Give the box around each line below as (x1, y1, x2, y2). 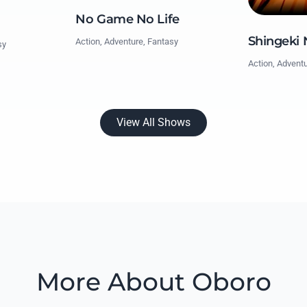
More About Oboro (36, 267, 271, 297)
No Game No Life (75, 11, 180, 27)
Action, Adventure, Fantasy (75, 36, 179, 47)
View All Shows (116, 116, 191, 130)
